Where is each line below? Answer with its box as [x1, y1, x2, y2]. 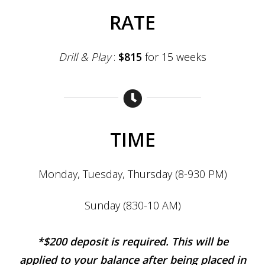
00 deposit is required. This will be [54, 234, 228, 249]
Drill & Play [59, 50, 114, 64]
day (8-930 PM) [155, 167, 227, 182]
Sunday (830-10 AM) [84, 198, 181, 213]
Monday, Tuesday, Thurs [38, 167, 156, 182]
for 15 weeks [145, 50, 206, 64]
